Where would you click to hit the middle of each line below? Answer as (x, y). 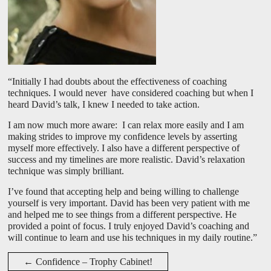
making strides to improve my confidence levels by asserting (123, 137)
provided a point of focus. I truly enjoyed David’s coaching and (129, 226)
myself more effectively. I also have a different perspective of (124, 148)
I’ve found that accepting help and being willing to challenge (124, 192)
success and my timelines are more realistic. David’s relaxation (127, 160)
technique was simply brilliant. (66, 171)
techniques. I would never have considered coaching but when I (131, 93)
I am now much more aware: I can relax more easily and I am (126, 125)
